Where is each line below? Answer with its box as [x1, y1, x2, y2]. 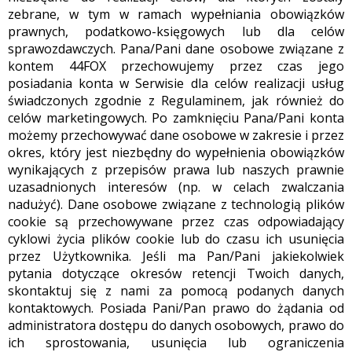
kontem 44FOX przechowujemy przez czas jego [8, 57, 344, 75]
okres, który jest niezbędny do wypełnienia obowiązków [8, 143, 344, 161]
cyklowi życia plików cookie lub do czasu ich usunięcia [8, 229, 344, 247]
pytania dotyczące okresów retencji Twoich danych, [8, 264, 344, 282]
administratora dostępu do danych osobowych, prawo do [8, 316, 344, 334]
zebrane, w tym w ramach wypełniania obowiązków [8, 5, 344, 23]
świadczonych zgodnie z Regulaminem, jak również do [8, 91, 344, 109]
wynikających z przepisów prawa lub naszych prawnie [8, 160, 344, 178]
